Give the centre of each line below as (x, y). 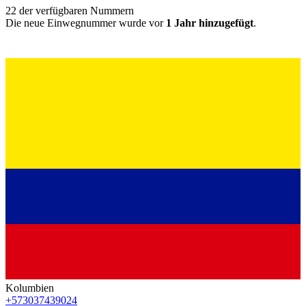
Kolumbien (30, 288)
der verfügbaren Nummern (75, 10)
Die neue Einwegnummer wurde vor (86, 23)
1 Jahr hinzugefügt (210, 23)
